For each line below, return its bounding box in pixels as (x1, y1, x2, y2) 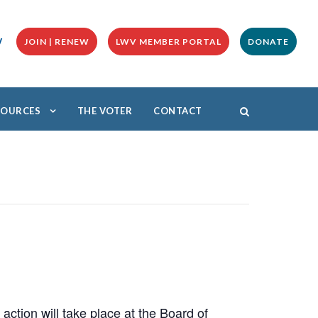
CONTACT (153, 105, 202, 116)
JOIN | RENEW (24, 35, 89, 47)
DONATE (248, 35, 289, 47)
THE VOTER (77, 105, 132, 116)
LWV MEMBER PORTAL (116, 35, 221, 47)
